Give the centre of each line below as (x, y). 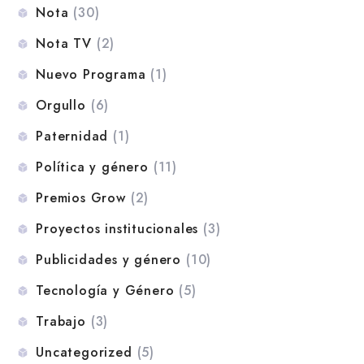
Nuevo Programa (91, 74)
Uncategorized (84, 352)
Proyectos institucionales (117, 228)
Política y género (92, 167)
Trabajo (61, 321)
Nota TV (64, 43)
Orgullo (61, 105)
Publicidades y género (109, 259)
